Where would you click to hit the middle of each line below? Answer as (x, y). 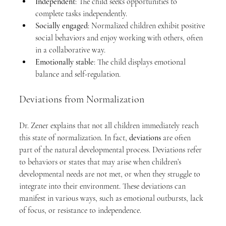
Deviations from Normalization (82, 99)
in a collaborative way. (70, 50)
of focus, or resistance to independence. (80, 210)
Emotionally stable (65, 62)
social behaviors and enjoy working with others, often (120, 38)
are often (177, 138)
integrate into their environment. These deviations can (103, 186)
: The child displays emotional (141, 62)
